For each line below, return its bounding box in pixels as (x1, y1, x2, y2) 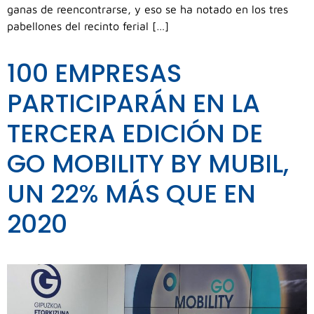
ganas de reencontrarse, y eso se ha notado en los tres (7, 3, 288, 16)
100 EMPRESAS (7, 55, 182, 92)
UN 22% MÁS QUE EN (7, 176, 256, 212)
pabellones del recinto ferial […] (7, 20, 169, 33)
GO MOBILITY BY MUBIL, (7, 146, 289, 182)
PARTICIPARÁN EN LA (7, 86, 260, 122)
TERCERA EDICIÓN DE (7, 116, 263, 152)
